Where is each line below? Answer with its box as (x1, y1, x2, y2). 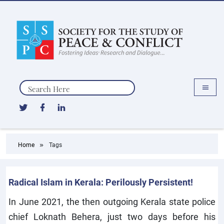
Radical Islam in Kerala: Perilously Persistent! (8, 176, 193, 188)
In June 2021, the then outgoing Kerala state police (8, 195, 215, 207)
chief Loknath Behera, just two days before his (8, 210, 215, 222)
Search (19, 79, 43, 90)
